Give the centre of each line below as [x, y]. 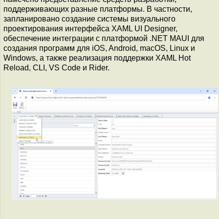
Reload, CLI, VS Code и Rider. [56, 68]
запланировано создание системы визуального [89, 19]
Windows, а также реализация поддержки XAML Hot [97, 58]
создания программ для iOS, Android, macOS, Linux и [99, 48]
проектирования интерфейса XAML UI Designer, [90, 29]
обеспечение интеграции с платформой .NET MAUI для [104, 38]
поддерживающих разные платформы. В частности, [98, 9]
